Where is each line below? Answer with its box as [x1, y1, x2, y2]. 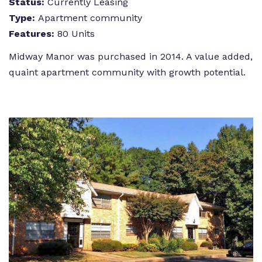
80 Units [57, 28, 95, 39]
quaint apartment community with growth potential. [9, 66, 246, 78]
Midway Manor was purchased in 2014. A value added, [9, 50, 253, 62]
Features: [9, 28, 57, 39]
